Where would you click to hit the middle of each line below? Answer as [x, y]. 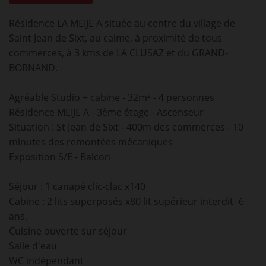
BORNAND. [33, 68]
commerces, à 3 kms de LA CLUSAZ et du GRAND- [118, 53]
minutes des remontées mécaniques [91, 142]
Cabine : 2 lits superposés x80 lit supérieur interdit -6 [126, 201]
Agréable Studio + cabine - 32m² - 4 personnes [112, 97]
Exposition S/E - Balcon [60, 157]
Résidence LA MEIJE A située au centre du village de [122, 23]
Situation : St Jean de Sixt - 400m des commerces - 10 [126, 127]
